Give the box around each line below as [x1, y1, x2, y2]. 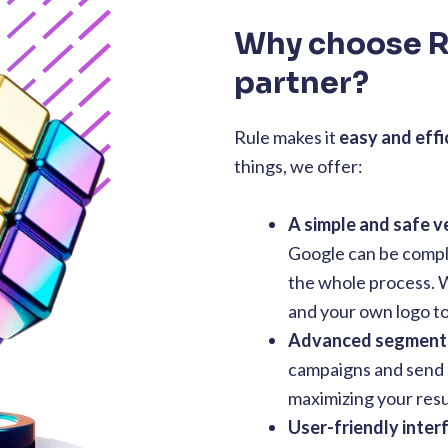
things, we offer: [234, 155, 363, 178]
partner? [234, 64, 369, 103]
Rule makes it [234, 126, 339, 149]
